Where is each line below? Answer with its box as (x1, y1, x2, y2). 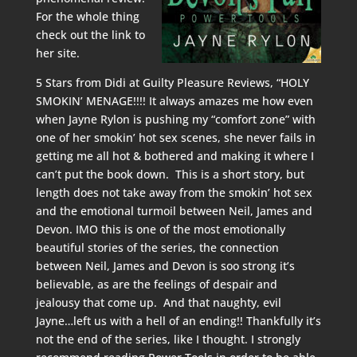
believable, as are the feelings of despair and (35, 277, 277, 292)
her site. (35, 45, 80, 61)
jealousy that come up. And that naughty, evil (35, 295, 281, 310)
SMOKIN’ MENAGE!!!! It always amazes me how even (35, 93, 313, 108)
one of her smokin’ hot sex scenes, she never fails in (35, 130, 316, 145)
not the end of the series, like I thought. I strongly (35, 331, 300, 347)
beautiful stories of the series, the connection (35, 240, 279, 255)
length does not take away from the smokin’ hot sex (35, 185, 312, 200)
